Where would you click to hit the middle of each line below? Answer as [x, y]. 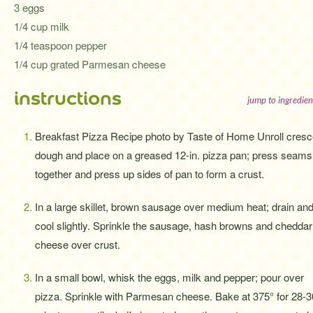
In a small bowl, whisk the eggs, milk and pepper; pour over [169, 277]
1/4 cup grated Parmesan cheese [90, 64]
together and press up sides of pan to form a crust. [150, 174]
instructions [68, 99]
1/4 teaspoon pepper [60, 45]
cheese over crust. [78, 244]
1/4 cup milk [42, 26]
